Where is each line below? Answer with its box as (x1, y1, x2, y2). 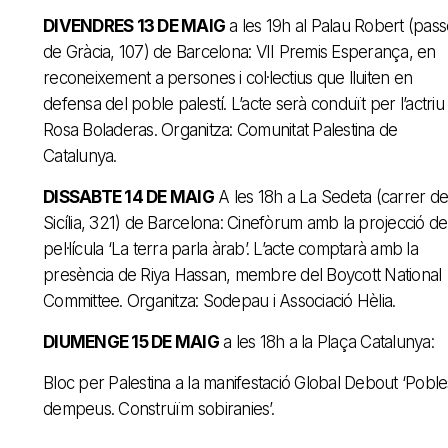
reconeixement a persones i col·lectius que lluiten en (43, 67, 412, 88)
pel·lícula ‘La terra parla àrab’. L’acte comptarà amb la (43, 238, 418, 259)
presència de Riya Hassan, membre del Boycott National (43, 264, 442, 285)
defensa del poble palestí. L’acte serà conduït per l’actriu (43, 93, 444, 114)
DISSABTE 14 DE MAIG (43, 186, 214, 207)
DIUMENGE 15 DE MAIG (43, 331, 219, 352)
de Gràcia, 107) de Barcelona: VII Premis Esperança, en (43, 41, 436, 62)
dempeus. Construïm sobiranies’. (43, 398, 274, 419)
